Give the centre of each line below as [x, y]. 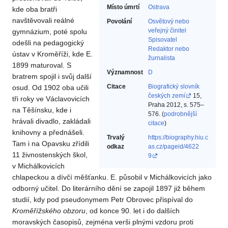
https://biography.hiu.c [178, 138]
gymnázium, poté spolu [50, 32]
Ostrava [159, 7]
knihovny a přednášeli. [48, 133]
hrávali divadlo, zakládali [51, 121]
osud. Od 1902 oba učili [50, 88]
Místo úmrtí [123, 7]
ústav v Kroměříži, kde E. [52, 54]
